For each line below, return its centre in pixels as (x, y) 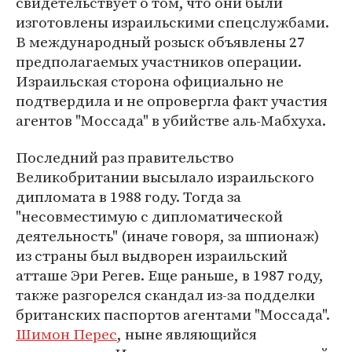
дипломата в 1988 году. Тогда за (128, 196)
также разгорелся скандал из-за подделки (165, 295)
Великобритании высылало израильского (165, 177)
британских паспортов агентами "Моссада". (173, 314)
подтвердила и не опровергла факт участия (172, 101)
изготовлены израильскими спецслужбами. (172, 22)
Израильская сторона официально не (150, 81)
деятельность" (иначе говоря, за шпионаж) (167, 236)
